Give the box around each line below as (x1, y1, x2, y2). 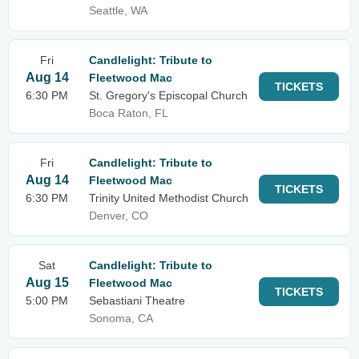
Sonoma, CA (89, 312, 153, 325)
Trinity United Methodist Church (89, 192, 248, 204)
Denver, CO (89, 209, 148, 222)
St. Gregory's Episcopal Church (89, 89, 248, 102)
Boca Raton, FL (89, 107, 168, 119)
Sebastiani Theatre (89, 294, 185, 307)
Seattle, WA (89, 4, 147, 17)
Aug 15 (25, 276, 69, 289)
